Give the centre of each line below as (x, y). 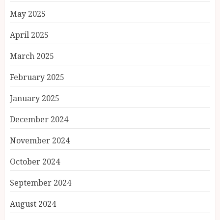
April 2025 (29, 35)
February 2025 (37, 77)
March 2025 (32, 56)
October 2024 (35, 162)
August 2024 (33, 204)
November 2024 (40, 140)
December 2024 (39, 119)
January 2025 (35, 98)
